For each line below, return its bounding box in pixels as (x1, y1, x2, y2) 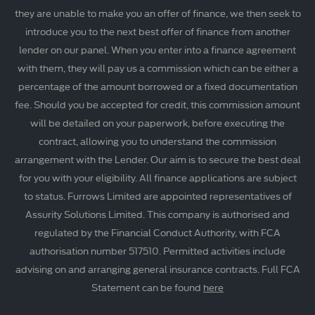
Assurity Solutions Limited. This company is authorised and (25, 207, 290, 221)
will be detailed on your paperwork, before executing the (30, 115, 285, 130)
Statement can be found (91, 280, 203, 295)
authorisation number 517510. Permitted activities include (30, 243, 285, 258)
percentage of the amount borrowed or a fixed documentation (18, 79, 297, 94)
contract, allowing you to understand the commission (39, 134, 276, 148)
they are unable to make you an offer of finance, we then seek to (14, 6, 301, 20)
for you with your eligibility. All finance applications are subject (18, 170, 297, 185)
